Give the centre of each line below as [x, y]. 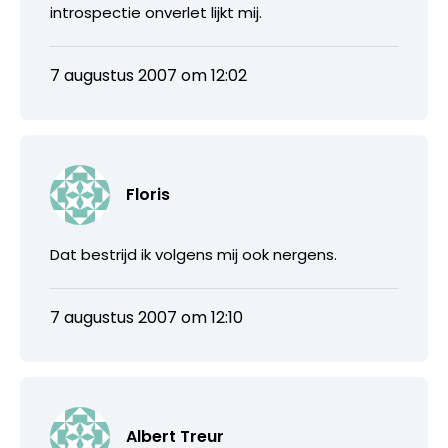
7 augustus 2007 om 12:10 [146, 317]
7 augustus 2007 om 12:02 [148, 75]
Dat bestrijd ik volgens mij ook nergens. [193, 254]
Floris [148, 194]
